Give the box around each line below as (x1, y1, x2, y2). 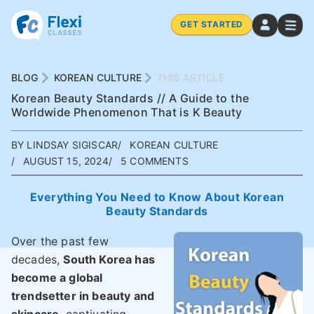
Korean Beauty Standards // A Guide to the (11, 91, 250, 105)
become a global (11, 271, 103, 285)
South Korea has (63, 252, 155, 266)
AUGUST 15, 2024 (20, 155, 109, 167)
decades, (11, 252, 64, 266)
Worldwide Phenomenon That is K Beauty (11, 105, 243, 119)
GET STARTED (180, 19, 243, 29)
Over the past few (11, 234, 109, 248)
